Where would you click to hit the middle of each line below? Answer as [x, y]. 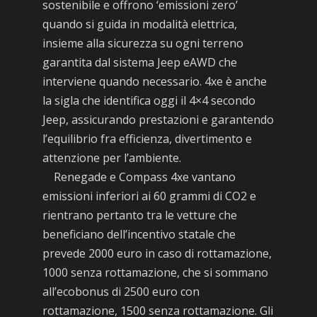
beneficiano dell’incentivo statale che [139, 234]
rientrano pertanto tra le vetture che [139, 215]
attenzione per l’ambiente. [111, 158]
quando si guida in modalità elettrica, [139, 24]
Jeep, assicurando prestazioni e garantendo [158, 120]
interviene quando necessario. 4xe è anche [154, 81]
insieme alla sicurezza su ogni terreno [143, 43]
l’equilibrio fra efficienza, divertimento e [147, 139]
